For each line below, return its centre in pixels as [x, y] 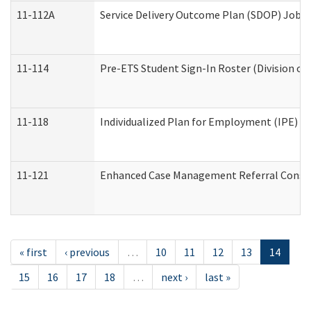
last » [218, 277]
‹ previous [87, 252]
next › [174, 277]
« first [33, 252]
